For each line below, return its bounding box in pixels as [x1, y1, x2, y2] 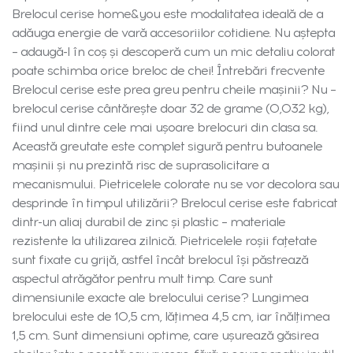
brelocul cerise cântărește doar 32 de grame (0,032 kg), [12, 101, 329, 117]
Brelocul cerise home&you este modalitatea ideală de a [12, 6, 323, 22]
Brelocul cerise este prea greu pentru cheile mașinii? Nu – [12, 82, 336, 98]
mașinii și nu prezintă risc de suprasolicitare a [12, 158, 269, 173]
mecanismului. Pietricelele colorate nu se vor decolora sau [12, 176, 339, 192]
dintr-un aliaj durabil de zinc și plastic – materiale [12, 214, 285, 230]
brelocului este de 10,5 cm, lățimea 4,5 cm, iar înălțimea [12, 309, 329, 325]
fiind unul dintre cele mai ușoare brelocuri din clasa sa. [12, 120, 318, 136]
